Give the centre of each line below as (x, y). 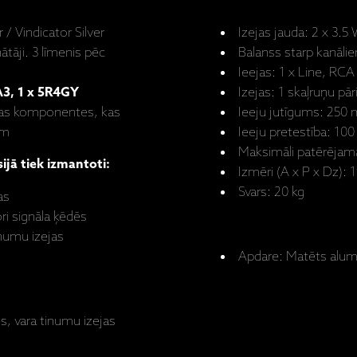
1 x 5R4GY (47, 92)
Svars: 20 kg (271, 192)
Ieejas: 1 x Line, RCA (296, 73)
